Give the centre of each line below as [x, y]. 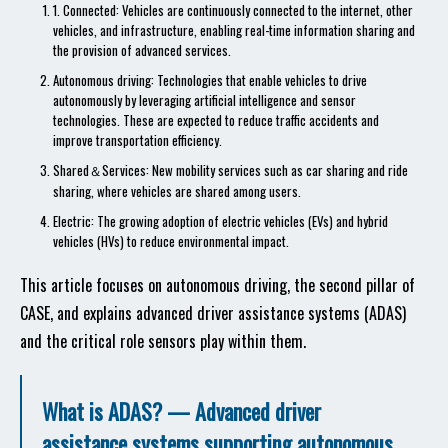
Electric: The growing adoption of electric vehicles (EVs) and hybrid [220, 221]
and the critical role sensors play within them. [163, 341]
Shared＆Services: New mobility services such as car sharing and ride [230, 170]
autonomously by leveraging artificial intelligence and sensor [204, 100]
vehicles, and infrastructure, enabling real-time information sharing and [234, 30]
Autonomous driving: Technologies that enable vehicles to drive [210, 80]
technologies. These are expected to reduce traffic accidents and [216, 120]
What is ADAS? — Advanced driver [181, 411]
